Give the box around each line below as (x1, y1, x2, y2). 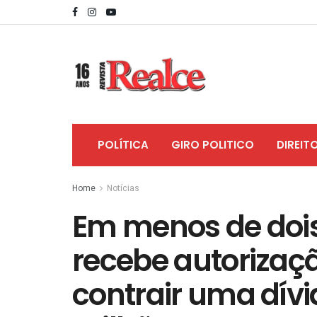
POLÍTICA (98, 137, 149, 152)
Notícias (107, 182, 139, 195)
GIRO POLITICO (171, 137, 254, 152)
